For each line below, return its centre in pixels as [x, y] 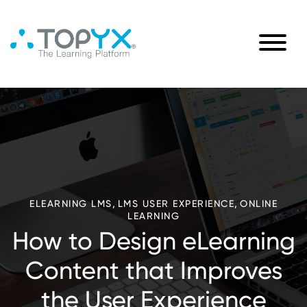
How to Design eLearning [153, 241]
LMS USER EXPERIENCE [176, 204]
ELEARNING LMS [71, 204]
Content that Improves [153, 271]
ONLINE [259, 204]
